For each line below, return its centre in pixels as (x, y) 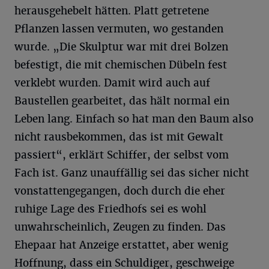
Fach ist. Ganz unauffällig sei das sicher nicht (132, 173)
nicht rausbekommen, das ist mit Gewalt (119, 137)
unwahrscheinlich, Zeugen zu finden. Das (120, 227)
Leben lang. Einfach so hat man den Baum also (134, 119)
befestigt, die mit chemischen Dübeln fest (121, 65)
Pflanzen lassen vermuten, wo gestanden (119, 29)
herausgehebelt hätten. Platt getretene (112, 11)
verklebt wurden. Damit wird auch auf (112, 83)
